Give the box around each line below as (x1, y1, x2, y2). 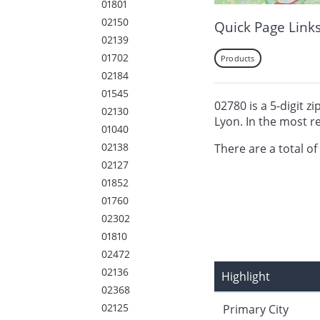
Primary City (222, 301, 289, 317)
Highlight (221, 268, 270, 284)
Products (221, 52, 255, 64)
